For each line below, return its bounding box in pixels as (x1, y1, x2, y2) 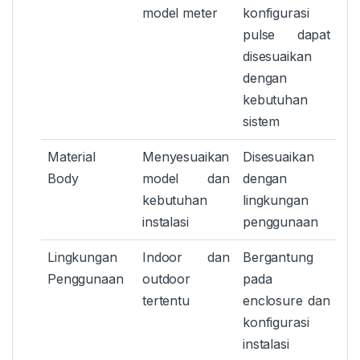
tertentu (142, 292, 190, 309)
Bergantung (243, 249, 313, 266)
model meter (142, 5, 218, 22)
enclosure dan (243, 292, 330, 309)
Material (47, 149, 96, 166)
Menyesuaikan (142, 149, 230, 166)
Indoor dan (142, 249, 230, 266)
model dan (142, 170, 230, 187)
